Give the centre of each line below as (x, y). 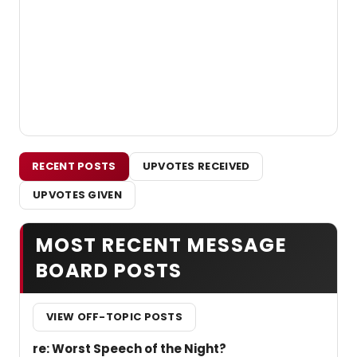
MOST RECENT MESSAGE (162, 245)
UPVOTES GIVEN (77, 195)
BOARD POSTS (109, 270)
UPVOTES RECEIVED (196, 167)
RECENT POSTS (74, 167)
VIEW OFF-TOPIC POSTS (114, 317)
